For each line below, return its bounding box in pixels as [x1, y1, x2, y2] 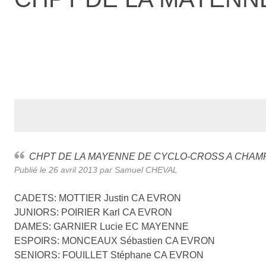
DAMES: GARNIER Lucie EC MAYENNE [14, 221, 189, 232]
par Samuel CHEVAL [97, 164, 178, 175]
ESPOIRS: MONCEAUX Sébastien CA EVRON [14, 235, 215, 246]
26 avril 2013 [49, 164, 97, 175]
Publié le [14, 164, 49, 175]
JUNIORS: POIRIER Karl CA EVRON [14, 207, 172, 217]
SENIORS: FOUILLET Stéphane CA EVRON [14, 249, 204, 260]
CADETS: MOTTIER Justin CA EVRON [14, 192, 181, 203]
